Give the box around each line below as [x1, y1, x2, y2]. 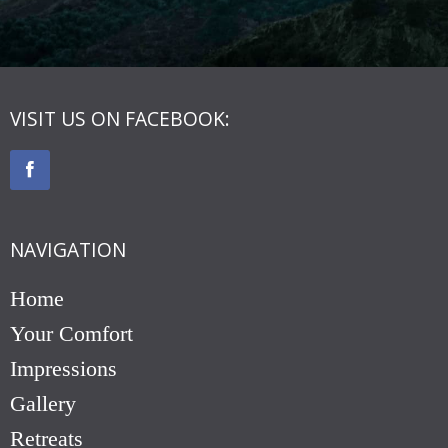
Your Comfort [10, 321, 133, 347]
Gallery [10, 391, 76, 417]
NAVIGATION [10, 236, 126, 264]
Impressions [10, 356, 117, 382]
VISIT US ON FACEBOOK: [10, 105, 230, 133]
